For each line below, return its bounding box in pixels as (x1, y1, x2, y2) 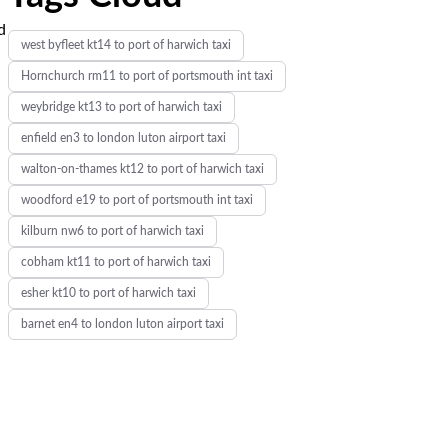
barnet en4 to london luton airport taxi (20, 318, 224, 330)
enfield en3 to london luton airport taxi (20, 132, 226, 144)
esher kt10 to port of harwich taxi (20, 287, 196, 299)
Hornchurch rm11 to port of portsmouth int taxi (20, 70, 273, 82)
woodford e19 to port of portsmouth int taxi (20, 194, 253, 206)
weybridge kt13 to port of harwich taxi (20, 101, 222, 113)
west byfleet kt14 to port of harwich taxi (20, 39, 231, 51)
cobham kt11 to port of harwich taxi (20, 256, 211, 268)
